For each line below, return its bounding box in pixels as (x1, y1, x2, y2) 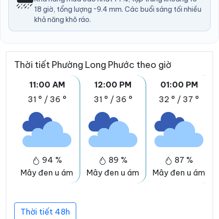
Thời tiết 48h (21, 207, 70, 217)
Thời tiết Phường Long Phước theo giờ (14, 59, 172, 71)
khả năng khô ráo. (34, 15, 91, 24)
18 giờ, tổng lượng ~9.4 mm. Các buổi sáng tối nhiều (34, 5, 201, 14)
